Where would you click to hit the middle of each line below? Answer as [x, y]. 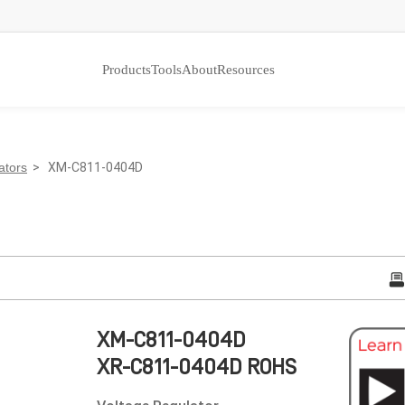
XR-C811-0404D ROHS [196, 367]
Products [126, 70]
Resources [245, 70]
